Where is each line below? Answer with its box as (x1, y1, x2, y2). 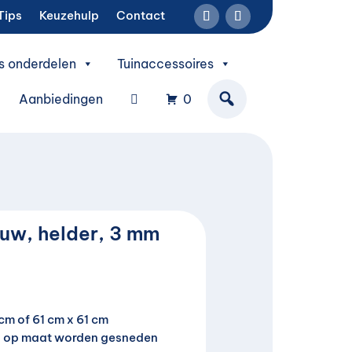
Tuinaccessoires (116, 55, 214, 71)
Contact (116, 8, 166, 24)
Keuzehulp (39, 8, 100, 24)
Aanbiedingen (18, 90, 103, 107)
